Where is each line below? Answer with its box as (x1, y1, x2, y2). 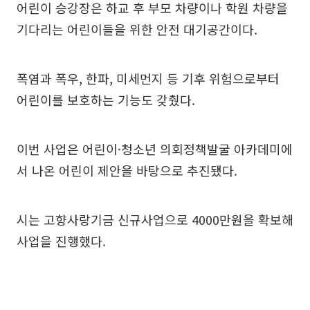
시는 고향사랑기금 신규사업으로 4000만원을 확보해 (17, 210, 293, 228)
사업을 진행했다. (17, 232, 106, 250)
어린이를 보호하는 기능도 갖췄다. (17, 91, 195, 109)
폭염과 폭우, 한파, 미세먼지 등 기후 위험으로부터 (17, 69, 280, 87)
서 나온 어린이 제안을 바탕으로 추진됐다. (17, 161, 237, 179)
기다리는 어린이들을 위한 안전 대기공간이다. (17, 20, 257, 38)
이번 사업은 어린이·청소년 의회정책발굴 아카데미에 (17, 140, 293, 158)
